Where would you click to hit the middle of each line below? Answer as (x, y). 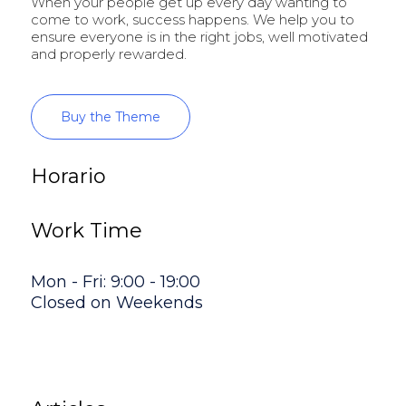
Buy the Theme (111, 117)
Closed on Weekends (117, 302)
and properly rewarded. (109, 54)
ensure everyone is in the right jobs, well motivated (199, 37)
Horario (68, 176)
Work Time (87, 230)
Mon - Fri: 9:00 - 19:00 (116, 281)
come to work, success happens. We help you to (193, 20)
